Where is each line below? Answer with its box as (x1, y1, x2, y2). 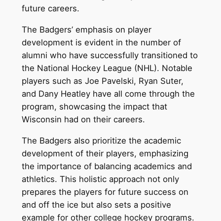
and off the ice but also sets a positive (21, 199, 171, 210)
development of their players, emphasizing (21, 148, 188, 158)
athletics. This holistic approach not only (21, 174, 179, 184)
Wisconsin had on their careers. (21, 114, 145, 124)
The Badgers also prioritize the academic (21, 135, 181, 146)
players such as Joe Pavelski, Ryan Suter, (21, 75, 184, 86)
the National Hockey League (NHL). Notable (21, 63, 192, 73)
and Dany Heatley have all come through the (21, 88, 195, 99)
